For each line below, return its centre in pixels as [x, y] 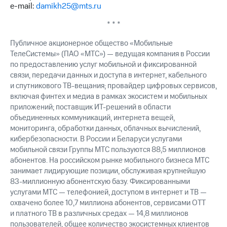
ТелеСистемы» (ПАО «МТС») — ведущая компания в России [110, 54]
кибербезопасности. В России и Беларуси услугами [96, 139]
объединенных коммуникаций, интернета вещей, [92, 118]
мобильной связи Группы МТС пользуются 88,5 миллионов [108, 150]
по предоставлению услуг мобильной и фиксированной [103, 65]
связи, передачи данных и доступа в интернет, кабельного [108, 75]
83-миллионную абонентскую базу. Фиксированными [100, 182]
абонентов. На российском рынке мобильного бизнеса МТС [110, 161]
